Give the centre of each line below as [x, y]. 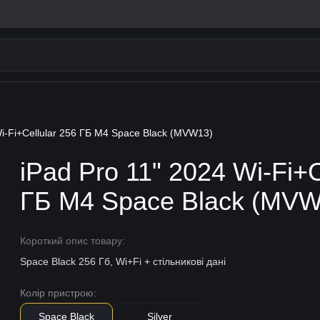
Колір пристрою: [59, 293]
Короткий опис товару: [73, 241]
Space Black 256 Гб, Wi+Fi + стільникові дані [123, 261]
